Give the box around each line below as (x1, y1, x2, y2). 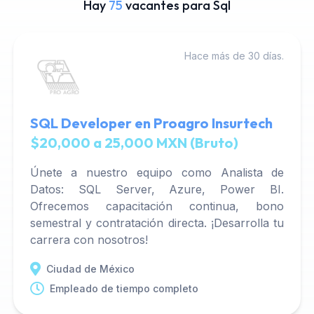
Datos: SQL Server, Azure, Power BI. (29, 182, 285, 196)
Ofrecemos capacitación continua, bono (29, 199, 285, 213)
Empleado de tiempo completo (49, 282, 198, 294)
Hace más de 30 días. (184, 50, 285, 62)
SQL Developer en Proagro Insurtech (29, 114, 273, 132)
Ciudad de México (46, 263, 135, 275)
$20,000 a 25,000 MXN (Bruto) (29, 134, 238, 151)
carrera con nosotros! (29, 233, 148, 247)
